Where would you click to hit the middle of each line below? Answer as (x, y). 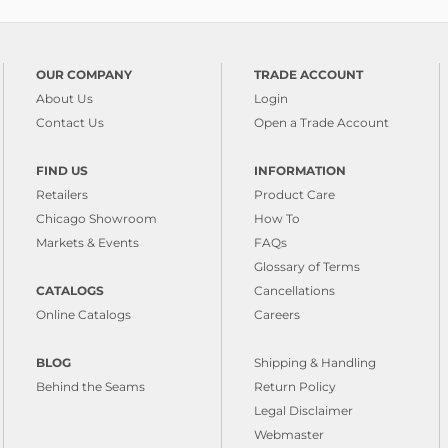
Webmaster (289, 434)
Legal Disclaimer (303, 410)
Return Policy (295, 386)
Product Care (294, 194)
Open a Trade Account (321, 122)
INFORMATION (300, 170)
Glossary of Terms (307, 266)
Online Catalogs (83, 314)
